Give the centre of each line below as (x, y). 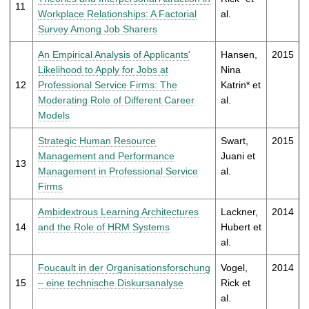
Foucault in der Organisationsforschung (124, 267)
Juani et (238, 156)
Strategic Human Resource (97, 140)
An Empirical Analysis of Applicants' (114, 54)
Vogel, (234, 267)
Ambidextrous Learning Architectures (118, 211)
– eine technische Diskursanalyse (111, 282)
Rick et (236, 282)
